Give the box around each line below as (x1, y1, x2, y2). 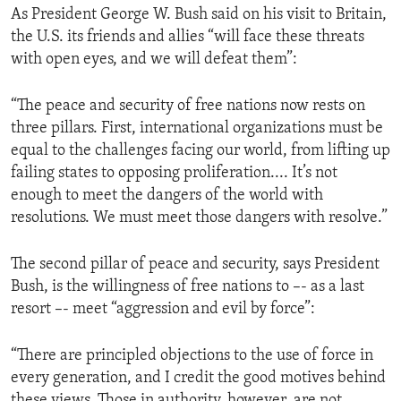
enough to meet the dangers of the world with (11, 186, 323, 204)
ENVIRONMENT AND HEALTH (32, 10, 205, 24)
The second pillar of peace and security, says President (11, 255, 380, 273)
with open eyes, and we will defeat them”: (11, 50, 297, 68)
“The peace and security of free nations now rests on (11, 97, 365, 115)
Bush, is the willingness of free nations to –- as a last (11, 277, 364, 295)
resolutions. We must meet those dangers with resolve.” (11, 209, 388, 226)
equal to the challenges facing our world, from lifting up (11, 141, 390, 159)
